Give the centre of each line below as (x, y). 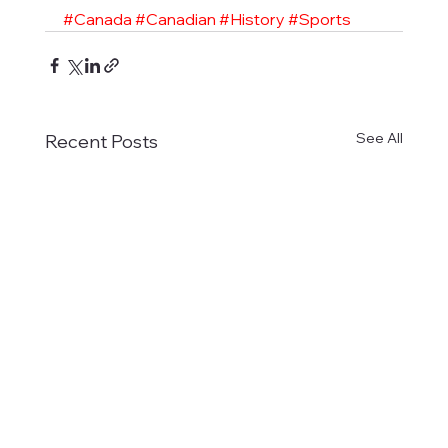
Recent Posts (101, 142)
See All (380, 138)
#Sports (319, 19)
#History (251, 19)
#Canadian (175, 19)
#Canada (97, 19)
